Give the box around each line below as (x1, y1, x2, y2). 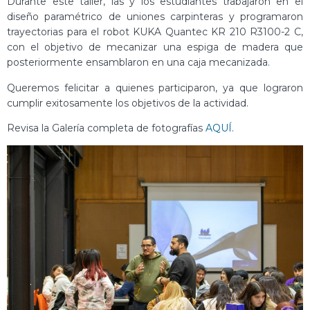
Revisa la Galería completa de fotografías (7, 121, 206, 134)
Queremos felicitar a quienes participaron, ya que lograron (7, 81, 303, 94)
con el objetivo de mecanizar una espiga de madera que (7, 41, 303, 54)
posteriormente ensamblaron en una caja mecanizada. (7, 56, 270, 69)
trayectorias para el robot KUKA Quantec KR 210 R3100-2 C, (7, 26, 303, 39)
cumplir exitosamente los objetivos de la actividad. (7, 96, 248, 109)
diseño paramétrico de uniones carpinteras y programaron (7, 10, 303, 24)
